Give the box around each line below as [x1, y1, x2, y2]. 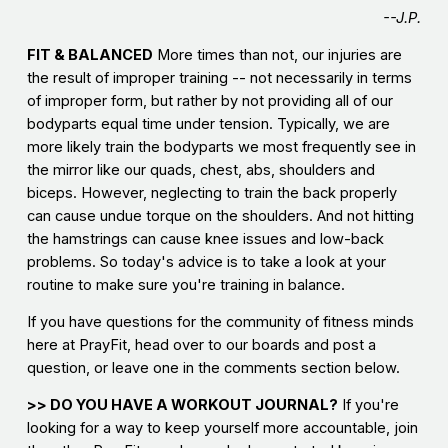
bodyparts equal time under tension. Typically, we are [26, 115, 390, 134]
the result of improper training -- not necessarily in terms [26, 69, 412, 88]
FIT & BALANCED [26, 46, 153, 65]
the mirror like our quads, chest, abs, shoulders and [26, 161, 375, 180]
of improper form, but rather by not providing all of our [26, 92, 393, 111]
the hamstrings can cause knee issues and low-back [26, 230, 384, 249]
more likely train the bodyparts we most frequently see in [26, 138, 416, 157]
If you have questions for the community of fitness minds [26, 313, 414, 332]
